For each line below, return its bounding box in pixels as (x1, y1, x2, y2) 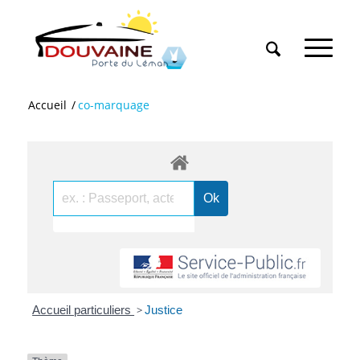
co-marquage (77, 97, 149, 112)
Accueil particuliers (32, 303, 135, 317)
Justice (145, 303, 183, 317)
